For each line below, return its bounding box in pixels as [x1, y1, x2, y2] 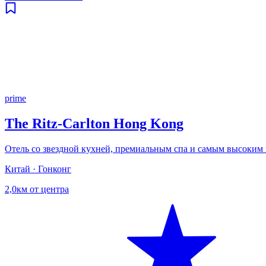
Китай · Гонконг [5, 164, 71, 175]
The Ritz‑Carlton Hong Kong [5, 116, 183, 132]
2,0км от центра [5, 184, 69, 195]
